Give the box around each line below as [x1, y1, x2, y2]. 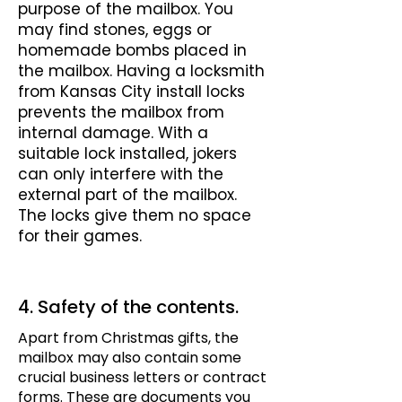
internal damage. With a [18, 122, 208, 144]
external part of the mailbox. [18, 184, 237, 205]
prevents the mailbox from [18, 101, 224, 123]
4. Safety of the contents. [18, 294, 239, 319]
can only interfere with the [18, 163, 223, 185]
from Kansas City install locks [18, 81, 245, 102]
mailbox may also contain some [18, 347, 241, 368]
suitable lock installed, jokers [18, 143, 237, 164]
